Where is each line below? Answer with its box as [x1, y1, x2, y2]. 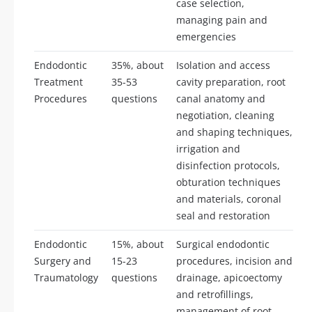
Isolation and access [176, 58, 270, 72]
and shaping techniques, [176, 125, 292, 139]
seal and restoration [176, 208, 270, 222]
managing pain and [176, 13, 267, 26]
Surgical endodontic [176, 237, 270, 251]
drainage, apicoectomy [176, 270, 282, 284]
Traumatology [34, 270, 98, 284]
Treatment [34, 75, 83, 88]
